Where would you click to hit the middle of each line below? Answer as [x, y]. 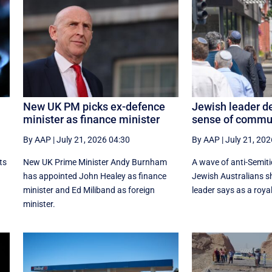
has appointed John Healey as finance [94, 176]
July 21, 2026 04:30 [93, 139]
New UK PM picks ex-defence [94, 106]
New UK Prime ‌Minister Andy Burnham [95, 162]
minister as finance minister [91, 119]
